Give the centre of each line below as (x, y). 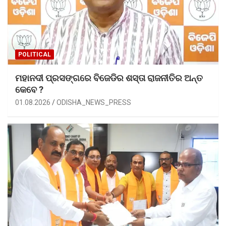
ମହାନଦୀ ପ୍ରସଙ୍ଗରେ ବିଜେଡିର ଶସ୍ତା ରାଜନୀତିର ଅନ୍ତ (109, 78)
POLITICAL (35, 55)
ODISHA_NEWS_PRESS (94, 103)
